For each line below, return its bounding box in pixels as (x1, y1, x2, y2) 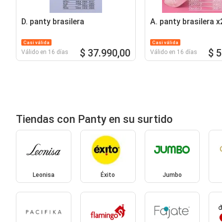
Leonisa (32, 171, 55, 179)
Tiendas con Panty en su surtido (16, 112, 173, 125)
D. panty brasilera (21, 16, 84, 26)
